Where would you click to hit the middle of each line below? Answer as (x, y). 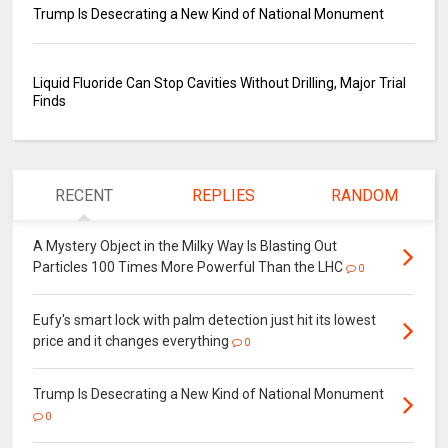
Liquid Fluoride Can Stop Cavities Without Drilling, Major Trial (220, 82)
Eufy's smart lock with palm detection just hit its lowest (205, 319)
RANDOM (364, 195)
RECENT (83, 195)
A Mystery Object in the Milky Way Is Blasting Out (185, 245)
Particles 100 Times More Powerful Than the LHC (188, 266)
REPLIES (224, 195)
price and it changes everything (131, 340)
